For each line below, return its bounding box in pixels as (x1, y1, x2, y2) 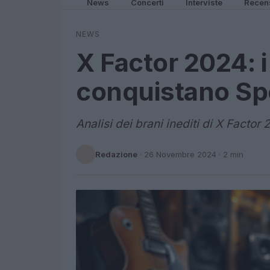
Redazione (95, 149, 137, 159)
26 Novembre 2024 (144, 149, 216, 159)
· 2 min (216, 149, 243, 159)
